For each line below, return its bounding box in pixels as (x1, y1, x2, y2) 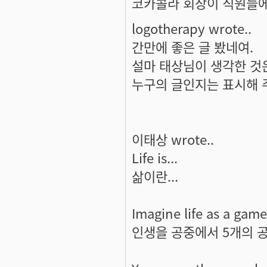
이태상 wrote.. (132, 129, 214, 148)
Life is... (132, 147, 178, 167)
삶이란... (132, 166, 178, 185)
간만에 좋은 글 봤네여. (132, 36, 253, 56)
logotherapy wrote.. (132, 18, 252, 38)
